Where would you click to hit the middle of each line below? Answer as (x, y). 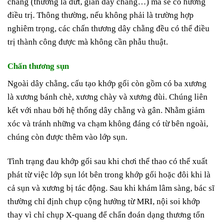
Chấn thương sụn (38, 66)
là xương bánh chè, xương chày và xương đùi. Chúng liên (108, 97)
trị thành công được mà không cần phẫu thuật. (88, 42)
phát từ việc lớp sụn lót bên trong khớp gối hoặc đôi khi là (109, 175)
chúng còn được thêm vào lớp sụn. (67, 137)
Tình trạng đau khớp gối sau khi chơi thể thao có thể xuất (108, 162)
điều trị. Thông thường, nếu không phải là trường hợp (101, 15)
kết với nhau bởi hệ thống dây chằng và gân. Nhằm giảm (106, 111)
